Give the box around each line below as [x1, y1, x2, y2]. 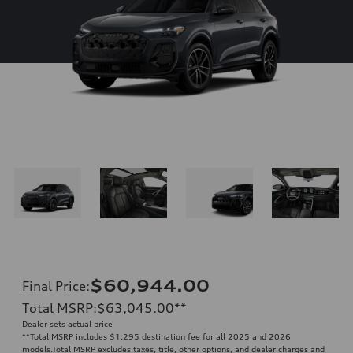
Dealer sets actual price [22, 318, 113, 329]
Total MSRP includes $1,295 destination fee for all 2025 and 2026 [30, 331, 291, 341]
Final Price [22, 277, 86, 294]
